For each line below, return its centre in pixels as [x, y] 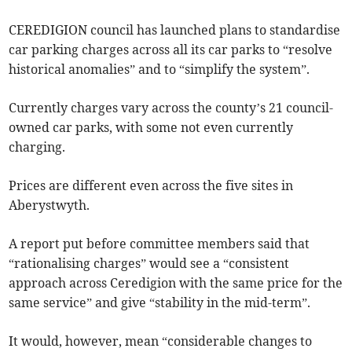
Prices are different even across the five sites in [151, 186]
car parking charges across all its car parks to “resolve [171, 50]
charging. [37, 147]
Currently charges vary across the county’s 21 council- [171, 108]
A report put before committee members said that [159, 244]
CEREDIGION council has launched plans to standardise [175, 30]
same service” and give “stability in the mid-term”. [160, 303]
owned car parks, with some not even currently [151, 128]
